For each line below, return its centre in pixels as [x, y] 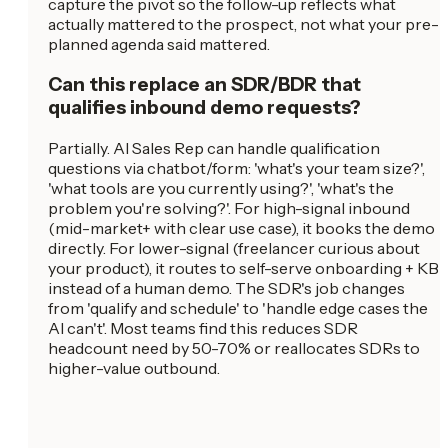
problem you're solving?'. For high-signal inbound [229, 207]
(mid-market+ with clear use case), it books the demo [241, 227]
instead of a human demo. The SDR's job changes [226, 287]
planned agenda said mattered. [159, 44]
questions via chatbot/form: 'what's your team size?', [236, 167]
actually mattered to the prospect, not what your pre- [243, 24]
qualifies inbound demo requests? [204, 107]
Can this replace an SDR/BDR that [204, 84]
